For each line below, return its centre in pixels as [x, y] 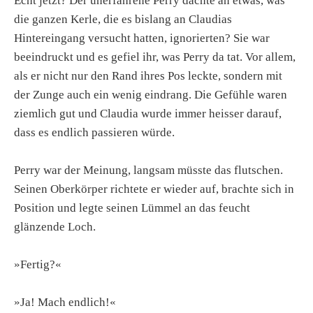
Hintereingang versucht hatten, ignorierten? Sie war [142, 38]
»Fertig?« [38, 265]
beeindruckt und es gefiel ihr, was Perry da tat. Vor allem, [155, 57]
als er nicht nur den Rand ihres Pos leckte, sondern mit [148, 75]
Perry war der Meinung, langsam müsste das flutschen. [148, 170]
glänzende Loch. [55, 227]
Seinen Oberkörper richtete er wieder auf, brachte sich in [154, 189]
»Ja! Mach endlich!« [65, 303]
